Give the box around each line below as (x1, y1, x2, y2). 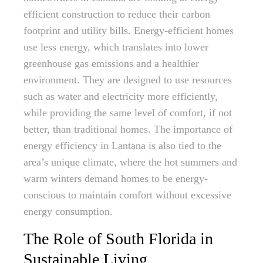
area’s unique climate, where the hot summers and (23, 156, 237, 168)
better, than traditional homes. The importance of (23, 123, 232, 135)
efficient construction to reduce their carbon (23, 8, 210, 20)
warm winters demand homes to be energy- (23, 173, 208, 184)
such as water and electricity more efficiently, (23, 90, 218, 102)
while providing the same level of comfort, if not (23, 107, 232, 119)
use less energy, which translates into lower (23, 41, 208, 53)
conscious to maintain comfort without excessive (23, 189, 231, 201)
